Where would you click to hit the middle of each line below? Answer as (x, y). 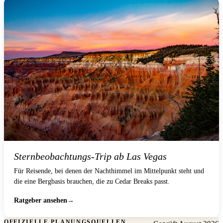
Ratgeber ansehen (41, 201)
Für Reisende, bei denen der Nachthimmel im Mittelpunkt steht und (109, 171)
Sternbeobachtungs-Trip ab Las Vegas (90, 157)
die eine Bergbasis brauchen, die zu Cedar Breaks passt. (92, 182)
